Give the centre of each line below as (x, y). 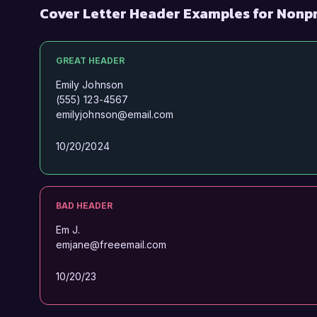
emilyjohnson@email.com (115, 114)
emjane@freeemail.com (111, 244)
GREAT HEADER (90, 60)
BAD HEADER (84, 206)
